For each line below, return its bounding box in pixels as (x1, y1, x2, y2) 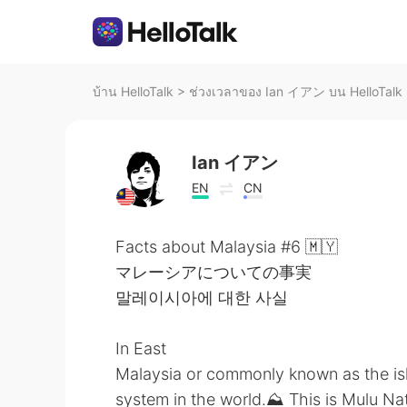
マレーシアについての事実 (115, 263, 312, 282)
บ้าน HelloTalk (93, 84, 174, 99)
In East (115, 339, 166, 358)
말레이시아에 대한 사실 (115, 288, 288, 307)
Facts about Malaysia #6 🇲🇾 (115, 237, 338, 256)
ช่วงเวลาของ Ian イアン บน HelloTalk (189, 84, 402, 99)
